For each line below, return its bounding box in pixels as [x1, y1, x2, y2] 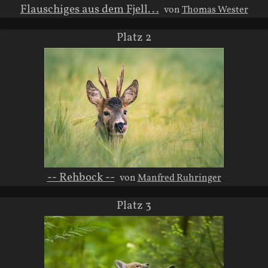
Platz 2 [117, 29, 151, 45]
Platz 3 [117, 198, 151, 214]
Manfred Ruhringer [137, 171, 221, 185]
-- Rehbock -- [47, 169, 115, 185]
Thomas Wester [181, 3, 248, 17]
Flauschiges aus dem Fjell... [20, 1, 159, 17]
